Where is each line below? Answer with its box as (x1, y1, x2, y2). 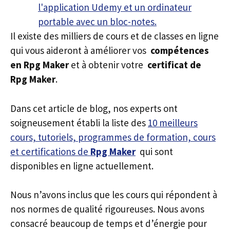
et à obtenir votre (69, 59, 145, 71)
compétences (148, 44, 209, 56)
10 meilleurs (148, 116, 198, 129)
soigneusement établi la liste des (10, 116, 148, 129)
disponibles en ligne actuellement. (10, 159, 154, 172)
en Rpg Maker (10, 59, 69, 71)
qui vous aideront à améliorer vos (10, 44, 148, 56)
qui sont (136, 145, 173, 158)
